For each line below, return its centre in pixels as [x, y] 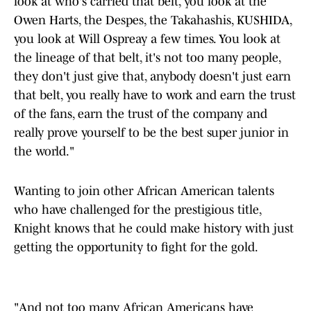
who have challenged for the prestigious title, [137, 210]
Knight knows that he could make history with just [154, 229]
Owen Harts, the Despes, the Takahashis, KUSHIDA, [153, 20]
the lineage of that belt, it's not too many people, [147, 58]
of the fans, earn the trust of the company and [141, 114]
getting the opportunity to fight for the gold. [136, 247]
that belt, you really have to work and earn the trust [155, 95]
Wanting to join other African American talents [144, 191]
